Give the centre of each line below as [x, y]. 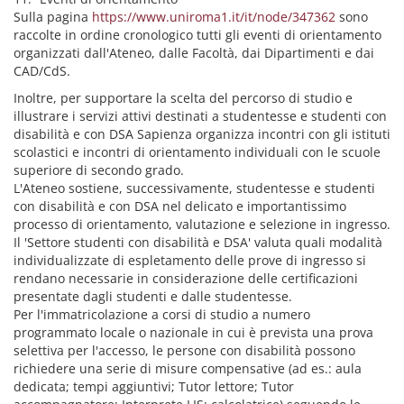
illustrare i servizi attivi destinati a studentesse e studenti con [200, 116]
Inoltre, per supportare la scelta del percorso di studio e [183, 98]
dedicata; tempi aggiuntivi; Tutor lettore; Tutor [154, 386]
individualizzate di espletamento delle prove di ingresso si [190, 260]
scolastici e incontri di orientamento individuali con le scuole [197, 152]
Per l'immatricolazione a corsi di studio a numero [162, 314]
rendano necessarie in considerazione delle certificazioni [186, 278]
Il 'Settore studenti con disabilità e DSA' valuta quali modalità [198, 242]
